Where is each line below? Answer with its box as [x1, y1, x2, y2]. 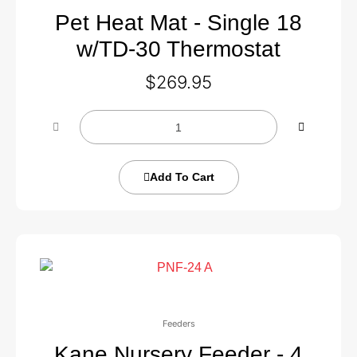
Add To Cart [149, 171, 214, 183]
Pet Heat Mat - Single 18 [55, 10, 302, 35]
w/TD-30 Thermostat [76, 37, 280, 61]
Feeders [162, 318, 195, 329]
